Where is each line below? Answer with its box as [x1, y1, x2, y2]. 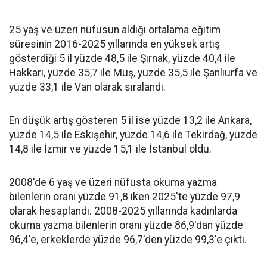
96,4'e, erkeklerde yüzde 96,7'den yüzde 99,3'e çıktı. [9, 234, 247, 246]
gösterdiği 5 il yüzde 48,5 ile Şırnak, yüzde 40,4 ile [9, 52, 235, 64]
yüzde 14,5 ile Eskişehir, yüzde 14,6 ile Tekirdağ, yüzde [9, 129, 257, 141]
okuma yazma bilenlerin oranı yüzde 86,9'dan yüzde [9, 219, 243, 231]
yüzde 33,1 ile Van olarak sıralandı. [9, 81, 166, 93]
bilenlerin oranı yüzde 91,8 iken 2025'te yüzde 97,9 [9, 191, 240, 203]
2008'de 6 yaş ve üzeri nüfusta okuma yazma [9, 176, 217, 188]
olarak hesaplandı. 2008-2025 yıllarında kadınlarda [9, 205, 237, 217]
